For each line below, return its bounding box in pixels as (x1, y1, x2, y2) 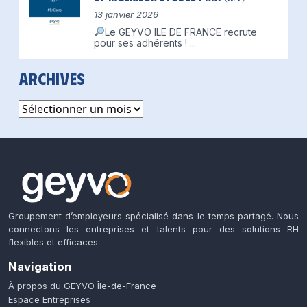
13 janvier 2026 (94, 9, 158, 20)
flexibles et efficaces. (8, 236, 100, 247)
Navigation (8, 260, 72, 273)
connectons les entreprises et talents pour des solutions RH (8, 223, 299, 234)
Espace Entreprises (8, 294, 90, 305)
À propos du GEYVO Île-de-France (8, 280, 156, 291)
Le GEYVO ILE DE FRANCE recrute (104, 26, 257, 38)
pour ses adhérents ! (94, 37, 190, 49)
